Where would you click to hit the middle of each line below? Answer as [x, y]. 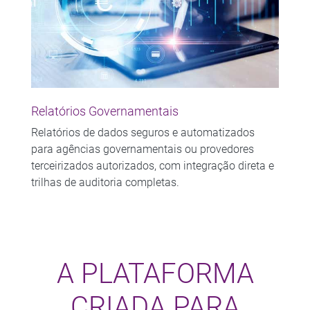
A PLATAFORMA [155, 273]
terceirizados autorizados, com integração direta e [152, 165]
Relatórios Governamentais [104, 111]
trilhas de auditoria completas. [105, 182]
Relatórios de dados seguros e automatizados [143, 132]
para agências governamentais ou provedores [142, 149]
